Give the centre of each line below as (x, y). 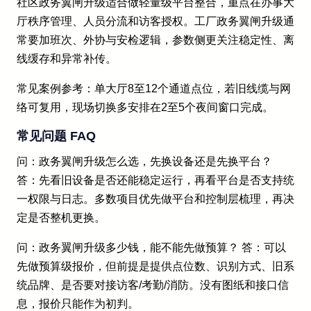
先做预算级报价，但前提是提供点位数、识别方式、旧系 (155, 267)
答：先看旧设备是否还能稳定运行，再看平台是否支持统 (155, 180)
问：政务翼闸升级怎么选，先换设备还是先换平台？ (144, 162)
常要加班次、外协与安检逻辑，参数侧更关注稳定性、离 (155, 40)
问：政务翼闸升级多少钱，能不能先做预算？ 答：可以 (151, 248)
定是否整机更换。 (61, 218)
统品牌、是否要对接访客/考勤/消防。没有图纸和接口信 (153, 285)
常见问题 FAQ (56, 136)
